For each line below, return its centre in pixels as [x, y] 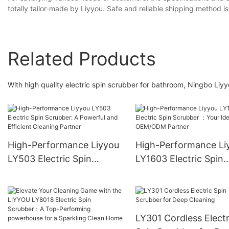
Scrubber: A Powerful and [63, 173]
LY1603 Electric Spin [179, 159]
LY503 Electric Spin [50, 159]
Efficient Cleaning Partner [64, 187]
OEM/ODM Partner [176, 187]
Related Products [82, 59]
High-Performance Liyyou [63, 145]
